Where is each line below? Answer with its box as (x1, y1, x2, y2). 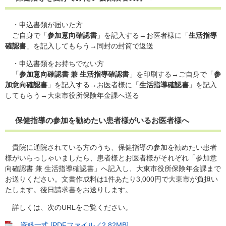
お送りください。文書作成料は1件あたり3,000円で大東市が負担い (5, 175, 218, 183)
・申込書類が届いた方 (5, 20, 83, 29)
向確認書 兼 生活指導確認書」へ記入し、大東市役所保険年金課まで (5, 164, 221, 173)
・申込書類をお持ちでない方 (5, 59, 104, 68)
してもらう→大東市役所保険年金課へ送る (5, 91, 139, 99)
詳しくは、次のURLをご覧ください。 (5, 203, 132, 211)
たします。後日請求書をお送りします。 (5, 185, 132, 194)
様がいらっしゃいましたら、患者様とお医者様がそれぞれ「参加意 (5, 153, 217, 162)
